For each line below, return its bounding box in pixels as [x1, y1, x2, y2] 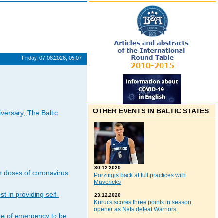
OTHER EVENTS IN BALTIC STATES [93, 107, 209, 115]
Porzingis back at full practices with [94, 172, 186, 179]
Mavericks [94, 179, 121, 186]
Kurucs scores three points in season [94, 199, 192, 206]
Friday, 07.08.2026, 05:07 [22, 55, 82, 61]
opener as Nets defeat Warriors [94, 206, 177, 213]
